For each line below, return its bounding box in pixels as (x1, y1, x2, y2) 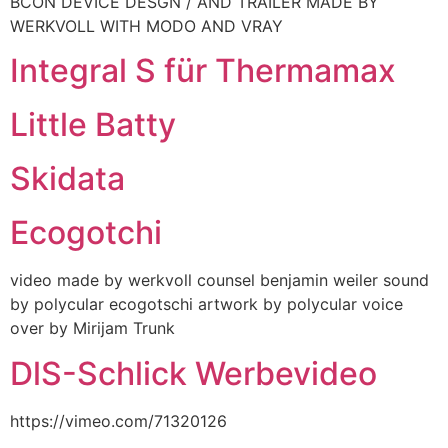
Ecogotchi (10, 213, 162, 253)
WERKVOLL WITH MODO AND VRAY (10, 16, 283, 36)
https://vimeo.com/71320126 (10, 410, 227, 431)
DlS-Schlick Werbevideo (10, 353, 377, 393)
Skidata (10, 159, 125, 199)
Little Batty (10, 105, 176, 145)
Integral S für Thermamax (10, 51, 396, 91)
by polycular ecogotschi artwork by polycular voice (10, 294, 403, 315)
